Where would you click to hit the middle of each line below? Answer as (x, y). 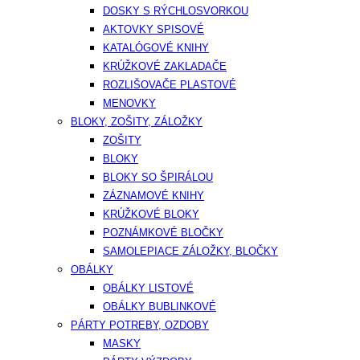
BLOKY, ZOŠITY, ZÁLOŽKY (137, 122)
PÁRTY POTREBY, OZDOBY (140, 325)
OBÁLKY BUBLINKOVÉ (160, 307)
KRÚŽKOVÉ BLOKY (151, 214)
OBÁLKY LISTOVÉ (148, 288)
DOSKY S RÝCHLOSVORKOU (176, 11)
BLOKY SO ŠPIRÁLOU (158, 177)
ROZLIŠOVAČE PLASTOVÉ (170, 85)
